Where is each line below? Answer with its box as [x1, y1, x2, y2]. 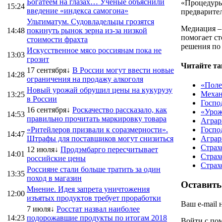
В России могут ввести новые [72, 65, 174, 74]
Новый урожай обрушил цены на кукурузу [27, 85, 172, 94]
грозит [27, 55, 49, 63]
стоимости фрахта [27, 35, 88, 44]
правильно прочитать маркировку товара [27, 114, 166, 123]
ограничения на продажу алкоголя [27, 74, 143, 83]
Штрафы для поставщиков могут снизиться [27, 134, 173, 143]
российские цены [27, 154, 86, 163]
